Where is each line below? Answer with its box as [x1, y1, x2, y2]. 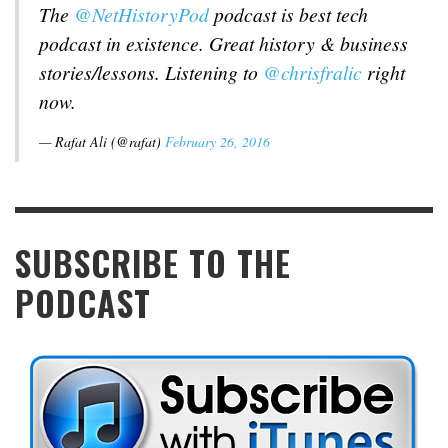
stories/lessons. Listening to [39, 58, 263, 85]
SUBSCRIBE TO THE [15, 237, 291, 288]
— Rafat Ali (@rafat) [39, 131, 165, 151]
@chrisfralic [263, 58, 362, 85]
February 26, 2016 [165, 131, 270, 151]
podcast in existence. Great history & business [39, 29, 408, 56]
